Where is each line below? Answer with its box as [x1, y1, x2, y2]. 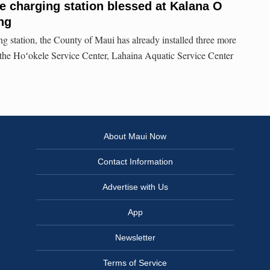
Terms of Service [103, 258, 167, 268]
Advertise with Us [102, 182, 168, 192]
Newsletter [115, 233, 155, 243]
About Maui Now [104, 131, 166, 142]
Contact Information [97, 157, 173, 167]
